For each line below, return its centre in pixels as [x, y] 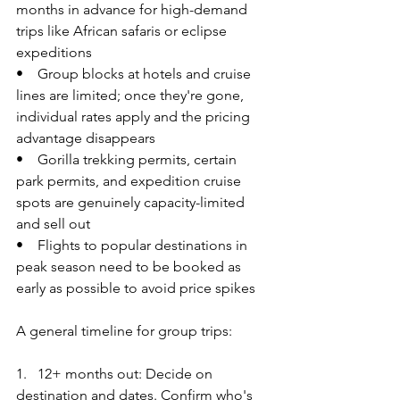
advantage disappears [86, 137]
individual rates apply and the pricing [135, 116]
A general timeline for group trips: [124, 330]
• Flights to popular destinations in [133, 245]
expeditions [54, 52]
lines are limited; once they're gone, [132, 95]
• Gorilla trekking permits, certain [128, 159]
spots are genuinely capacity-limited [132, 202]
